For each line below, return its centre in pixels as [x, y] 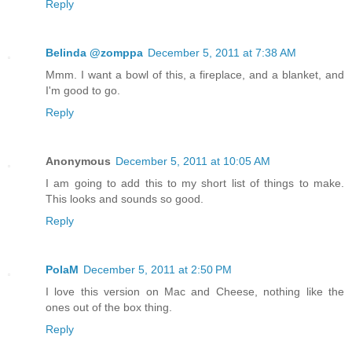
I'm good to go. [83, 91]
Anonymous [78, 161]
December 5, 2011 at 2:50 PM [158, 270]
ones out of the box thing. [109, 308]
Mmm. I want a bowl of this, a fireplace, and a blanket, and [195, 75]
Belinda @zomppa [94, 53]
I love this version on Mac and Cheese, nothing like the [195, 292]
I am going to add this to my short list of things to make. [195, 183]
